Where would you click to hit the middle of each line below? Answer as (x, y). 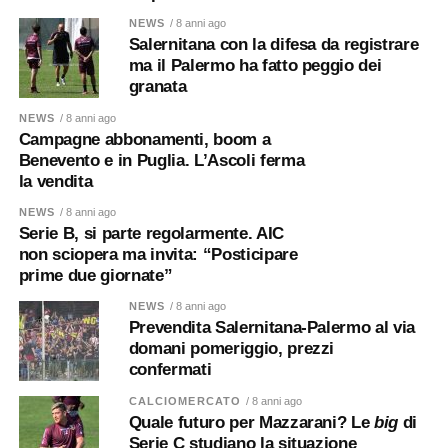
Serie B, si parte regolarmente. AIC (151, 233)
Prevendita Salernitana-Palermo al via (272, 327)
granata (157, 86)
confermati (170, 369)
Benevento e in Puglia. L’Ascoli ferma (161, 160)
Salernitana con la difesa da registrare (273, 44)
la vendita (55, 181)
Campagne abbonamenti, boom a (144, 139)
